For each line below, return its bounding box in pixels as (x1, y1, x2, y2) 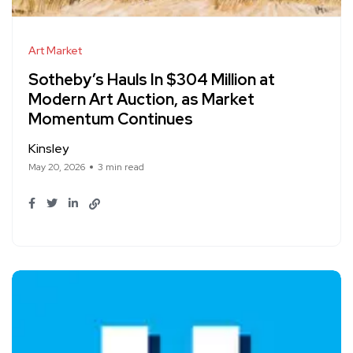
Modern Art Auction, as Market (28, 88, 255, 110)
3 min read (98, 160, 144, 173)
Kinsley (28, 139, 69, 157)
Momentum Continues (28, 108, 193, 129)
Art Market (28, 43, 82, 58)
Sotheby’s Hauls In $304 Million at (28, 69, 275, 90)
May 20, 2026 (28, 160, 85, 173)
